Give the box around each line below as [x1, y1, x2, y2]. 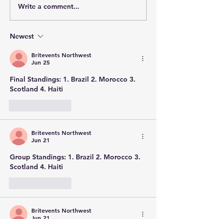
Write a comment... [18, 1, 79, 11]
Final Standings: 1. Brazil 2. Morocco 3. [10, 75, 137, 84]
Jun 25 [31, 58, 50, 66]
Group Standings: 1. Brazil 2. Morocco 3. [10, 153, 142, 161]
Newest [10, 32, 34, 41]
